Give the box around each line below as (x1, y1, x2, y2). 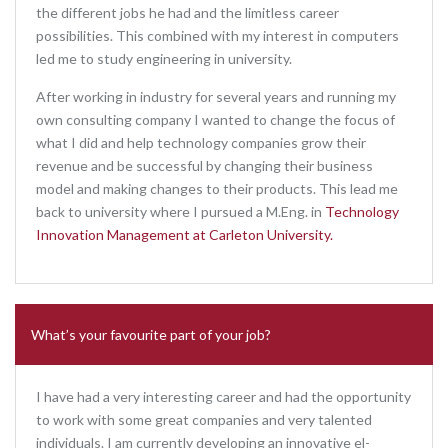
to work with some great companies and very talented (36, 411, 372, 428)
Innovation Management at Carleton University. (36, 226, 333, 243)
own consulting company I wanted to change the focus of (36, 111, 395, 128)
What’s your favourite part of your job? (31, 326, 271, 343)
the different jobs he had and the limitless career (36, 4, 339, 21)
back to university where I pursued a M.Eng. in (36, 203, 325, 220)
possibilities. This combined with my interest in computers (36, 27, 399, 44)
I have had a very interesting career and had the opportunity (36, 388, 411, 405)
